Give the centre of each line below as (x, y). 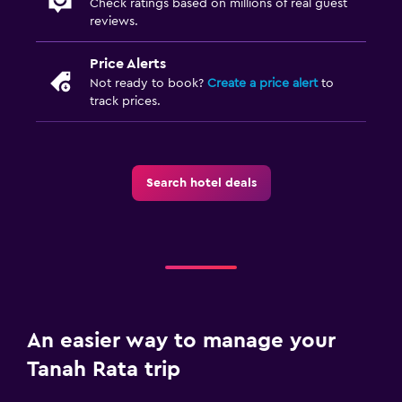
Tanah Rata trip (104, 369)
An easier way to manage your (181, 341)
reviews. (114, 21)
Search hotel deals (201, 183)
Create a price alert (262, 83)
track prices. (125, 101)
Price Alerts (128, 63)
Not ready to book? (149, 83)
